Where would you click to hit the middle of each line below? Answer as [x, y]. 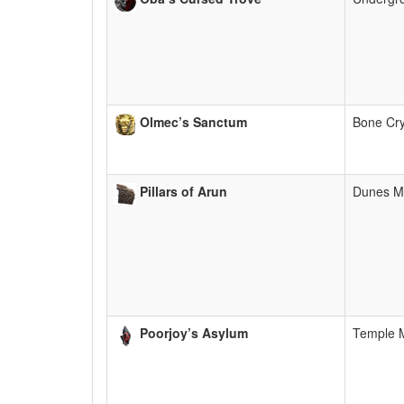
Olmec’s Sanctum [193, 122]
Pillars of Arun [184, 192]
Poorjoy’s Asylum [194, 333]
